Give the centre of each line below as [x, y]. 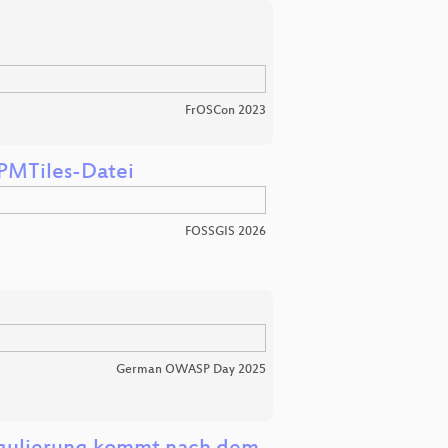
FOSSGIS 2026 [225, 231]
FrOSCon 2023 [225, 111]
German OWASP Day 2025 [191, 369]
